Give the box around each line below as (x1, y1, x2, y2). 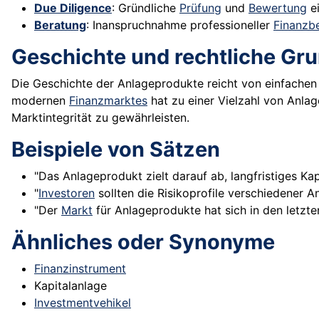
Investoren (38, 186, 95, 201)
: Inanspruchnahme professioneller (86, 18, 273, 33)
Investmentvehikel (34, 296, 131, 310)
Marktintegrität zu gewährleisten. (11, 110, 189, 125)
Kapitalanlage (34, 278, 107, 293)
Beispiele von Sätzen (11, 137, 220, 162)
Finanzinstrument (34, 261, 126, 276)
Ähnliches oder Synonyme (11, 229, 275, 255)
